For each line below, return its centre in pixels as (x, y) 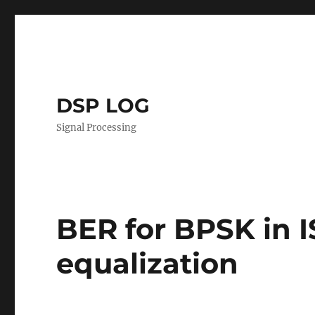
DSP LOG (103, 105)
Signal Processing (97, 128)
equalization (148, 263)
